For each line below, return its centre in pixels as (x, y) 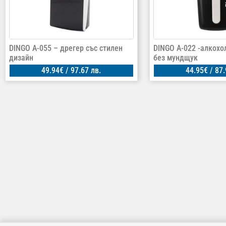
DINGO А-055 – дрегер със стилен (66, 48)
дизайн (21, 58)
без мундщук (175, 58)
